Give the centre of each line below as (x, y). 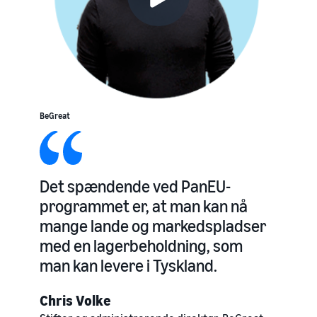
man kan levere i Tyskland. (128, 265)
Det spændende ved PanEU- (135, 186)
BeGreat (55, 116)
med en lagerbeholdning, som (141, 246)
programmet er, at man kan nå (144, 206)
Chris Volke (75, 300)
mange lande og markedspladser (153, 226)
